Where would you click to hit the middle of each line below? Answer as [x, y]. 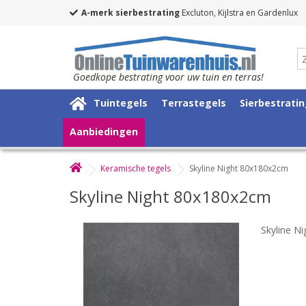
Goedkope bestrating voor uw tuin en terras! [168, 76]
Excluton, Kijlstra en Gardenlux [239, 13]
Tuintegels [121, 102]
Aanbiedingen [104, 131]
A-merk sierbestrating [130, 13]
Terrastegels [194, 102]
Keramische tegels [136, 168]
